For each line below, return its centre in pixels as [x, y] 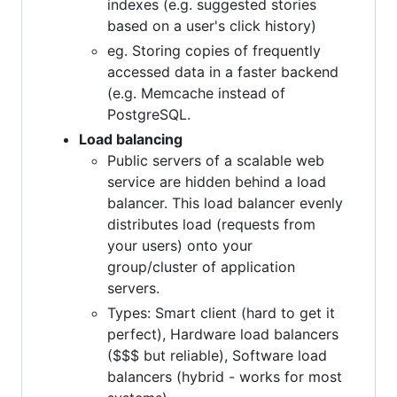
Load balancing [131, 139]
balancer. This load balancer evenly [225, 202]
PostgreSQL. [149, 114]
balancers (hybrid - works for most [225, 376]
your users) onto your [180, 245]
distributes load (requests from [211, 224]
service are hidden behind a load [217, 181]
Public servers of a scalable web [216, 160]
